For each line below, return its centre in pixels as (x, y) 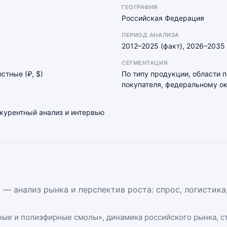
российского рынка (180, 217)
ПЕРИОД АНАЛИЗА (150, 35)
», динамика (121, 217)
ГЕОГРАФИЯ (140, 7)
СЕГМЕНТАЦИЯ (145, 63)
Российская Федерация (163, 18)
